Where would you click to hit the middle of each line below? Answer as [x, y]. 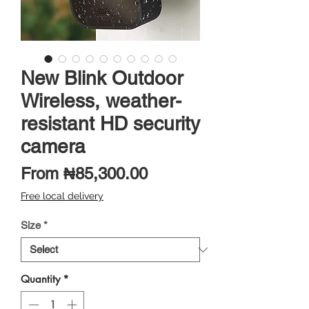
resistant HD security [110, 124]
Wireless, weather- [101, 101]
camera [53, 147]
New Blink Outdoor [102, 78]
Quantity [40, 279]
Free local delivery [62, 196]
